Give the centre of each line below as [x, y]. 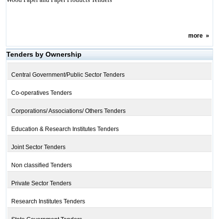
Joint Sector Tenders [38, 147]
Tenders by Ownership [44, 54]
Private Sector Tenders [41, 183]
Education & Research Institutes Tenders [65, 129]
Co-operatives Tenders [41, 93]
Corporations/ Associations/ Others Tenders [68, 111]
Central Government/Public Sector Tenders [68, 75]
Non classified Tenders [41, 165]
